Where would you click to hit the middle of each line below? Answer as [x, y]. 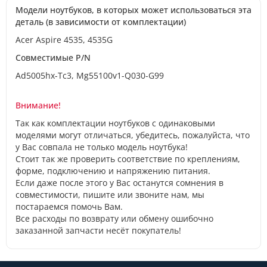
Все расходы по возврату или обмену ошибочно [114, 218]
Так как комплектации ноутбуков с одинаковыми [115, 123]
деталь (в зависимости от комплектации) [101, 21]
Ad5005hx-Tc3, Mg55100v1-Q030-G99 [90, 75]
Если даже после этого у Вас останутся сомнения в [119, 182]
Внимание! [38, 105]
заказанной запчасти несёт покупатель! [98, 230]
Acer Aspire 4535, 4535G [64, 39]
